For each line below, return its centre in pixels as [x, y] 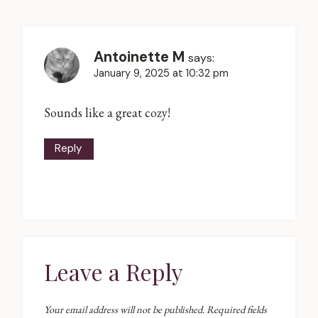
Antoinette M [139, 57]
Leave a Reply [114, 271]
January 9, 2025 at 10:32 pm [161, 73]
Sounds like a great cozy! [107, 112]
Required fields [237, 309]
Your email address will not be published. [124, 309]
